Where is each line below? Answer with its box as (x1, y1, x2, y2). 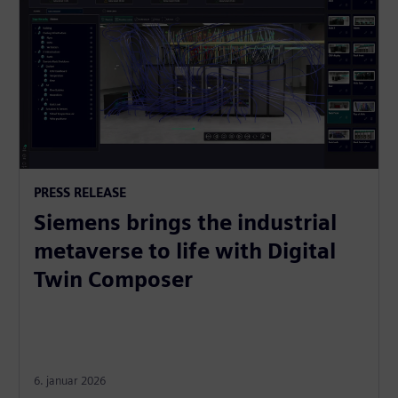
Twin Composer (34, 267, 194, 293)
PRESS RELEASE (34, 185, 127, 201)
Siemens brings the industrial (34, 210, 338, 236)
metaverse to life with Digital (34, 238, 337, 265)
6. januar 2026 (34, 374, 107, 388)
